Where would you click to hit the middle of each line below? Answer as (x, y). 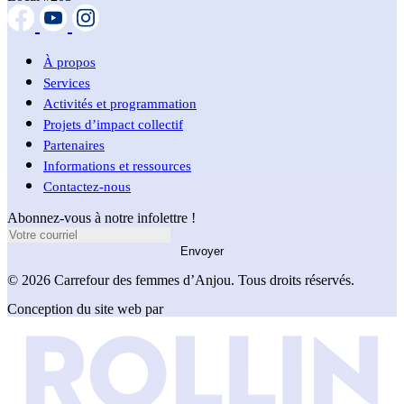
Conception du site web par (85, 309)
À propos (69, 63)
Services (67, 83)
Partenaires (74, 146)
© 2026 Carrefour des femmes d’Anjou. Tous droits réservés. (181, 280)
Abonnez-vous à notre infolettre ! (101, 218)
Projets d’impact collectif (113, 125)
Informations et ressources (117, 166)
